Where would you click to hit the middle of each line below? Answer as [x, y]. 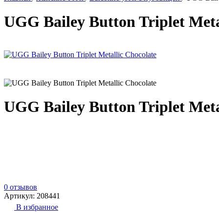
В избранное [37, 207]
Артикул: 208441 [32, 196]
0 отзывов [21, 187]
